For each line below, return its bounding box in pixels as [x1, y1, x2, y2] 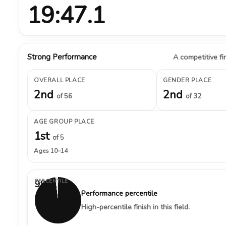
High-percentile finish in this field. [81, 202, 190, 212]
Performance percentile [81, 188, 157, 198]
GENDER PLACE [163, 76, 212, 84]
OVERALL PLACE [34, 76, 85, 84]
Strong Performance [27, 52, 97, 62]
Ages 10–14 [34, 147, 68, 155]
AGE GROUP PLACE [34, 118, 94, 126]
